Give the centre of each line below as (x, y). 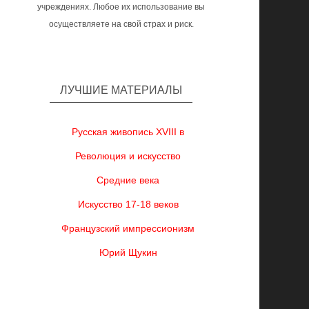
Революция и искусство (128, 156)
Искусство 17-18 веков (128, 204)
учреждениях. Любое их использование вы (121, 7)
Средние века (128, 180)
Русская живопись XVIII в (128, 132)
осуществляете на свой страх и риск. (121, 24)
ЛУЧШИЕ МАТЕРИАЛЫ (121, 90)
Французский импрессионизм (128, 228)
